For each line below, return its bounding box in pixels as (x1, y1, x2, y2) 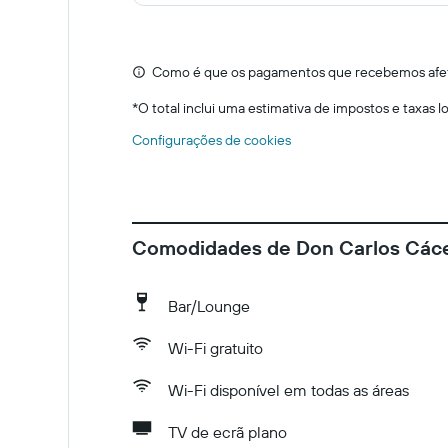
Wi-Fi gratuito (168, 338, 263, 358)
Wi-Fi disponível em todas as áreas (168, 380, 409, 400)
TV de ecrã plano (168, 422, 287, 442)
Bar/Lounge (168, 296, 250, 316)
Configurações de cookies (132, 131, 291, 149)
